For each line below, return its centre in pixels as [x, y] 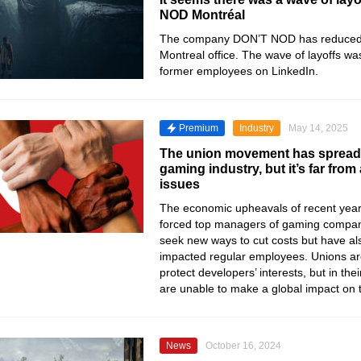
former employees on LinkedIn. [239, 71]
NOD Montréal [202, 15]
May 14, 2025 [318, 128]
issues [180, 184]
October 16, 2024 [243, 346]
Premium [199, 128]
